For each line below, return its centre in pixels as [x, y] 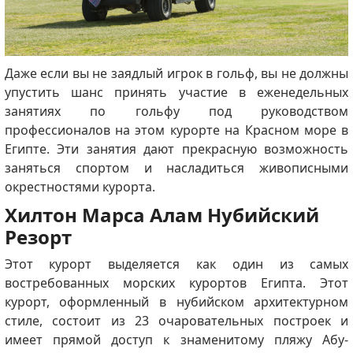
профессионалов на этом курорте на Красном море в [176, 130]
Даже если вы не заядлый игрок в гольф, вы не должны [176, 74]
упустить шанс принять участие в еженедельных [176, 93]
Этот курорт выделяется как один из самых [176, 264]
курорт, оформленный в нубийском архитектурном [176, 302]
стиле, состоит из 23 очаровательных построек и [176, 321]
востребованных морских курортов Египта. [162, 283]
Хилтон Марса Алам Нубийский [162, 215]
